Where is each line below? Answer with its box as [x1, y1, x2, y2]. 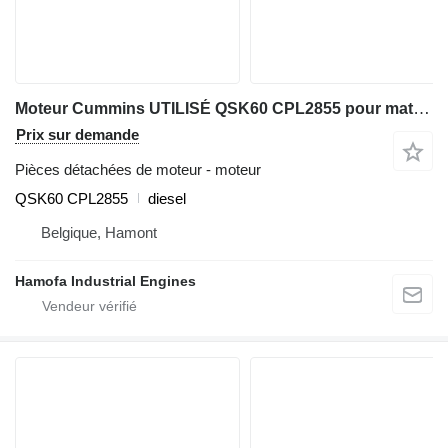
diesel [148, 189, 186, 207]
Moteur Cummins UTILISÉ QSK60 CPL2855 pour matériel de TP [413, 98, 430, 118]
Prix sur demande [16, 125, 139, 143]
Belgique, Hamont [41, 223, 157, 241]
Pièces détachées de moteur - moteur [15, 160, 261, 178]
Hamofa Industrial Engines [15, 272, 196, 289]
